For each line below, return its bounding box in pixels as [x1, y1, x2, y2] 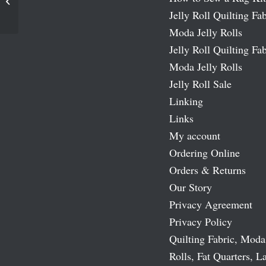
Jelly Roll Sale [169, 77, 232, 91]
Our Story [169, 180, 212, 195]
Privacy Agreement [169, 197, 252, 212]
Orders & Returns [169, 163, 246, 178]
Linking [169, 94, 203, 109]
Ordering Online [169, 145, 240, 160]
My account [169, 128, 220, 143]
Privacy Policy [169, 214, 232, 229]
